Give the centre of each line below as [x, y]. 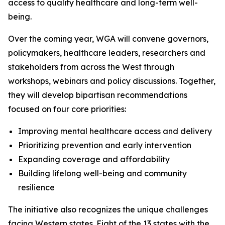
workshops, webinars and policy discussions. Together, [112, 81]
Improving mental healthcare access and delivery [115, 131]
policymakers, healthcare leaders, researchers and [107, 53]
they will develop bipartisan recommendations [98, 95]
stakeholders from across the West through [91, 67]
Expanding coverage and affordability [94, 159]
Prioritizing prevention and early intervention [105, 145]
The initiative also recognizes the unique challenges [108, 209]
